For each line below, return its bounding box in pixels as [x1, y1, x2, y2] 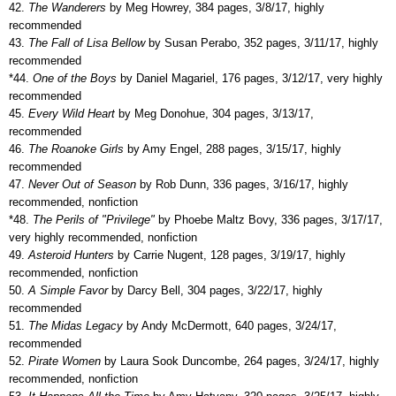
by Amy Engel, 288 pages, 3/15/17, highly [124, 141, 341, 156]
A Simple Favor [28, 283, 108, 297]
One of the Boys [29, 71, 117, 85]
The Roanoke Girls [25, 141, 124, 156]
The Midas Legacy [28, 318, 123, 332]
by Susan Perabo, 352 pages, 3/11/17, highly [145, 35, 378, 49]
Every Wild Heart [25, 106, 115, 120]
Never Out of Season [25, 177, 136, 191]
